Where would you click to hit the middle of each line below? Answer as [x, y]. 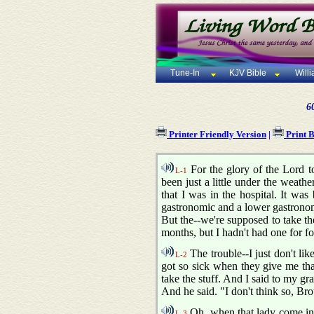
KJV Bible [247, 73]
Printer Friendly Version [217, 135]
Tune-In [185, 73]
